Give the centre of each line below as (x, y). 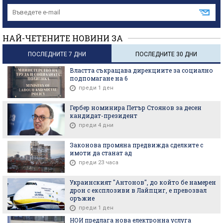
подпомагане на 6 (99, 78)
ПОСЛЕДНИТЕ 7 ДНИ (57, 54)
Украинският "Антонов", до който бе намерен (143, 182)
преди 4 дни (96, 125)
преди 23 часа (99, 162)
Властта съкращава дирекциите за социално (141, 70)
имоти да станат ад (101, 153)
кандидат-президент (104, 115)
